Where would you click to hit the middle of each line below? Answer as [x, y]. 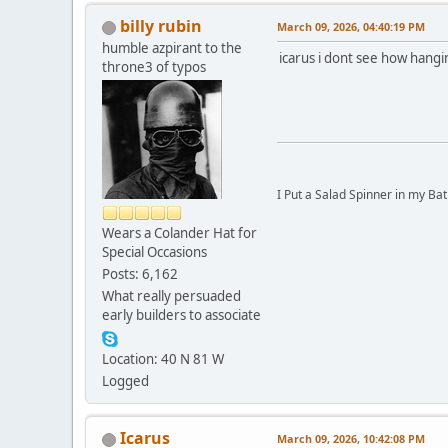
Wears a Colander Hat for [179, 233]
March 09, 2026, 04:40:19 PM [351, 27]
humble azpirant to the [172, 48]
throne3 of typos [154, 67]
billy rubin [161, 26]
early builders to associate [181, 315]
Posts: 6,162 [140, 274]
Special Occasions [154, 252]
